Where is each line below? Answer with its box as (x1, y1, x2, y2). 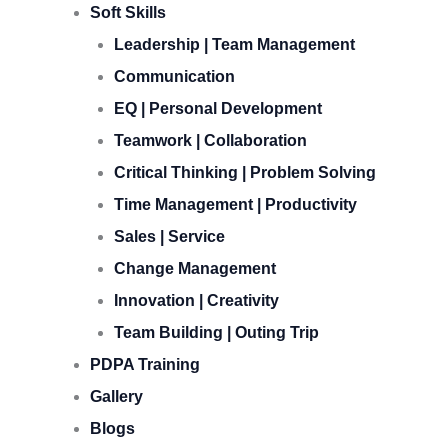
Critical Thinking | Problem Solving (114, 164, 376, 181)
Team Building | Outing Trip (114, 324, 319, 341)
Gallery (90, 388, 143, 405)
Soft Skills (90, 4, 166, 21)
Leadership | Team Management (114, 36, 355, 53)
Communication (114, 68, 235, 85)
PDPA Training (90, 356, 200, 373)
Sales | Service (114, 228, 225, 245)
